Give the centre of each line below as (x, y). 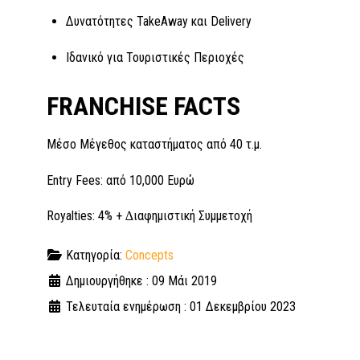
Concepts (149, 256)
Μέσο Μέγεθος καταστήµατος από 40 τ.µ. (154, 144)
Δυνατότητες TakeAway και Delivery (159, 21)
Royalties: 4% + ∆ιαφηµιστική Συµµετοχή (149, 216)
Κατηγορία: (94, 256)
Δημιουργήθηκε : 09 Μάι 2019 (141, 281)
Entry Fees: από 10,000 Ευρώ (121, 180)
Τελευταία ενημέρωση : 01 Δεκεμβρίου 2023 (181, 307)
